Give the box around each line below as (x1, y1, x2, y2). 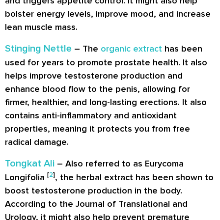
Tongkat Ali (5, 157, 57, 169)
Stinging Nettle (5, 42, 74, 55)
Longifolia (5, 171, 47, 183)
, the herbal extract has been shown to (55, 171, 214, 183)
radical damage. (5, 136, 69, 147)
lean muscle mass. (5, 21, 78, 32)
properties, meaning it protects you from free (5, 123, 190, 134)
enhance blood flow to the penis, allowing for (5, 83, 190, 94)
